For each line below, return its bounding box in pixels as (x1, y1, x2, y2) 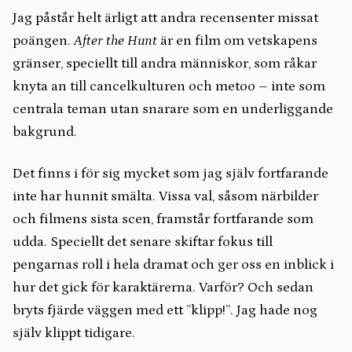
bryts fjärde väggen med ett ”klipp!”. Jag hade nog (13, 302, 317, 318)
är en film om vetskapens (157, 33, 317, 49)
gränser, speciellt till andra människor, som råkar (13, 56, 317, 71)
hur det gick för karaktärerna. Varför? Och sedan (13, 280, 313, 295)
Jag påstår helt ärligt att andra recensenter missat (13, 10, 318, 26)
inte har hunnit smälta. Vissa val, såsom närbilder (13, 189, 318, 204)
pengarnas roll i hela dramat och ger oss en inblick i (13, 257, 334, 273)
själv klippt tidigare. (13, 325, 135, 341)
